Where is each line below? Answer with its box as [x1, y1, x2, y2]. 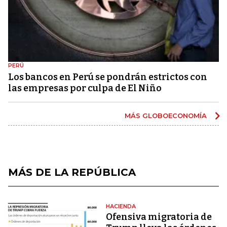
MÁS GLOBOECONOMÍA [125, 111, 209, 120]
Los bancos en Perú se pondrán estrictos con [8, 71, 207, 83]
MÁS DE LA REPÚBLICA [8, 166, 136, 178]
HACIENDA [106, 202, 136, 210]
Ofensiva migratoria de [106, 211, 212, 222]
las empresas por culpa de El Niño [8, 82, 162, 94]
